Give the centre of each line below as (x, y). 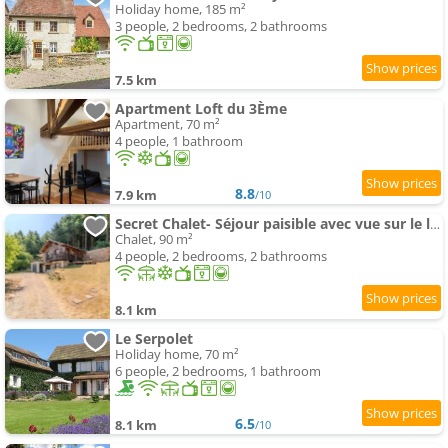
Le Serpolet (154, 339)
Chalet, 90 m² (154, 239)
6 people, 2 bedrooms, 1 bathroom (218, 371)
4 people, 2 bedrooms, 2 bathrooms (221, 256)
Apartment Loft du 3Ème (201, 109)
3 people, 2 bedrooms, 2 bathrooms (221, 26)
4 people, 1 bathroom (179, 141)
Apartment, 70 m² (167, 124)
